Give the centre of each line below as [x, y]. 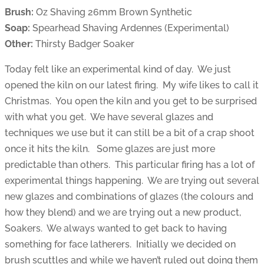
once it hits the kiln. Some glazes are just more [110, 149]
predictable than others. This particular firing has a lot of [130, 165]
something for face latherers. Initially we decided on [120, 245]
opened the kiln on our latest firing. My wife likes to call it [132, 85]
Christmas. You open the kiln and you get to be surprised [131, 101]
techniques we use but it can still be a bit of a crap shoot [130, 133]
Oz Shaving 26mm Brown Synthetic [113, 12]
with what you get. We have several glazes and [109, 117]
